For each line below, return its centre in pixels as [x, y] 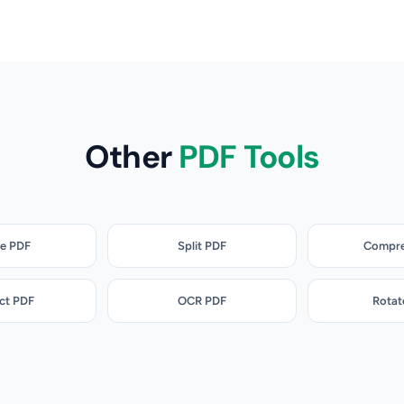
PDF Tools [249, 156]
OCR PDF [202, 300]
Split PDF [202, 245]
